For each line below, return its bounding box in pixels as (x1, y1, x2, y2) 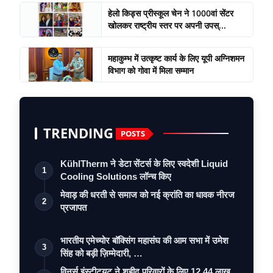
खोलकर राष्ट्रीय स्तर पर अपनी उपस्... (107, 19, 226, 32)
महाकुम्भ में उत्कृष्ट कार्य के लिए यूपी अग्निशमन (107, 52, 244, 65)
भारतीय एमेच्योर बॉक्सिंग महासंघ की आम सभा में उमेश (60, 235, 229, 246)
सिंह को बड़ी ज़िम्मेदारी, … (60, 248, 143, 259)
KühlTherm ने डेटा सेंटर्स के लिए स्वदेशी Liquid (60, 158, 228, 169)
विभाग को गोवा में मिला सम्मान (107, 65, 194, 77)
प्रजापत (60, 202, 87, 213)
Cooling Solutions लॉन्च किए (60, 171, 171, 182)
